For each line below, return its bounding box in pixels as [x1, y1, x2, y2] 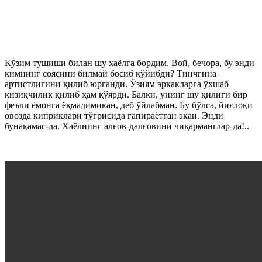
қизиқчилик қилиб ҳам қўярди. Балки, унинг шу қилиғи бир [5, 89, 247, 99]
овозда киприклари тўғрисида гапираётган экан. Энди [5, 110, 223, 120]
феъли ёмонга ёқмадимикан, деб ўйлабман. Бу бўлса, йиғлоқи [5, 99, 253, 110]
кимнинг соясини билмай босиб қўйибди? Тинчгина [5, 68, 216, 78]
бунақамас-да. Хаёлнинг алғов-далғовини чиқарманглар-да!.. [5, 120, 249, 131]
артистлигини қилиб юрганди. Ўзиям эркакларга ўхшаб [5, 78, 229, 89]
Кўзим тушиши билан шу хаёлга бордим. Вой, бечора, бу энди [5, 57, 254, 68]
